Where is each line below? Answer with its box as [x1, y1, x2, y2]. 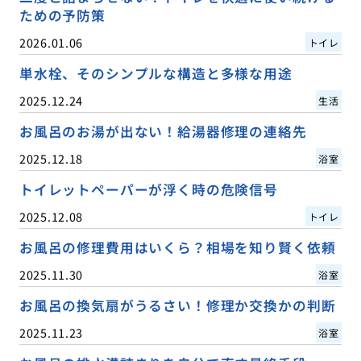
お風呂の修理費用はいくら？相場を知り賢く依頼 [19, 237, 336, 257]
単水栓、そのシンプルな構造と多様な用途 [19, 63, 293, 83]
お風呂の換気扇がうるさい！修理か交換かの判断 [19, 295, 336, 315]
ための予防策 [19, 5, 106, 25]
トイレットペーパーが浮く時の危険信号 [19, 179, 278, 199]
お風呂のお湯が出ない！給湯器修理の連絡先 [19, 121, 307, 141]
